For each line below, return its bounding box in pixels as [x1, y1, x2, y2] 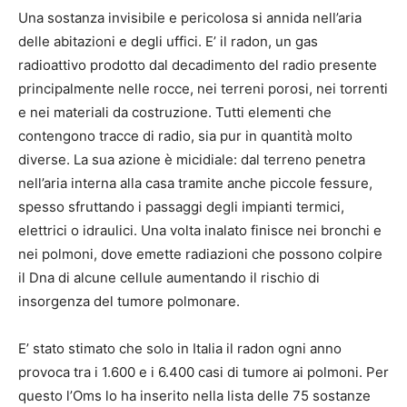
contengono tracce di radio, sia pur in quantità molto [18, 127, 352, 145]
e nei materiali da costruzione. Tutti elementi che [18, 104, 332, 122]
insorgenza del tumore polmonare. [18, 293, 240, 311]
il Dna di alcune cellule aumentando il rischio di [18, 269, 320, 287]
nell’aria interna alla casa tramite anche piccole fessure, [18, 174, 372, 193]
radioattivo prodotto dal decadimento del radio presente [18, 56, 377, 74]
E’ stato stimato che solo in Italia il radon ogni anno [18, 340, 342, 358]
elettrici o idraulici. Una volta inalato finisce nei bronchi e [18, 222, 382, 240]
